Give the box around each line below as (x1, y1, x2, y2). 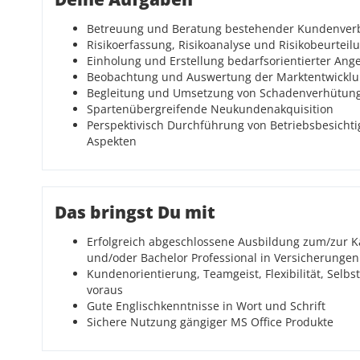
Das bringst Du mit (55, 201, 215, 223)
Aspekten (87, 133, 137, 149)
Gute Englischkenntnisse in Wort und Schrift (87, 298, 325, 313)
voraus (87, 282, 123, 297)
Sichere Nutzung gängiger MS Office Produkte (87, 314, 333, 329)
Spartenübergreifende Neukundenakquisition (87, 101, 333, 117)
